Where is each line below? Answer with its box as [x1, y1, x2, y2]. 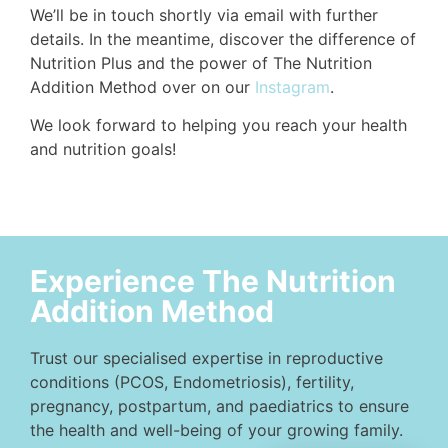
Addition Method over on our [30, 77, 255, 98]
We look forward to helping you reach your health [30, 115, 407, 136]
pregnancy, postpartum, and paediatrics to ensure [30, 395, 409, 416]
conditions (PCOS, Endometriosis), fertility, [30, 371, 354, 392]
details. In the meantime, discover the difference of [30, 29, 416, 50]
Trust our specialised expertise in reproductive [30, 347, 383, 368]
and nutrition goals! [30, 139, 176, 160]
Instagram [255, 77, 330, 98]
